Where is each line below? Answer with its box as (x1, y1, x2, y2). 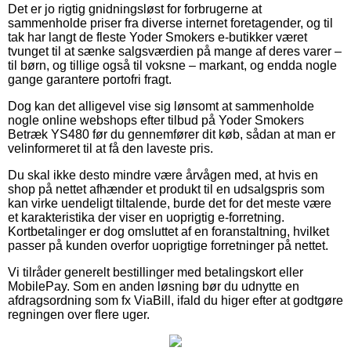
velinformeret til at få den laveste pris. (8, 141, 213, 155)
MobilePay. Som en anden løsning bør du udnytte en (8, 279, 299, 293)
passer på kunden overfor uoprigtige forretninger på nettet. (8, 238, 328, 252)
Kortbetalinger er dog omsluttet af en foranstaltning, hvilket (8, 224, 329, 238)
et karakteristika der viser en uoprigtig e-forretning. (8, 210, 284, 224)
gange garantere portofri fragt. (8, 72, 172, 86)
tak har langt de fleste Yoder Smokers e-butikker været (8, 30, 307, 44)
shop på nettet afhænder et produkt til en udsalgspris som (8, 182, 324, 196)
